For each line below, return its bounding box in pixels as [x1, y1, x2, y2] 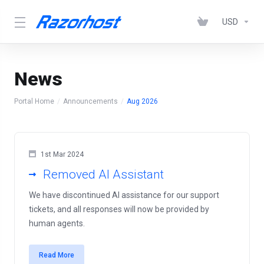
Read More [39, 251, 74, 259]
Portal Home [14, 97, 54, 105]
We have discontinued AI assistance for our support [29, 190, 219, 200]
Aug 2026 [127, 97, 158, 105]
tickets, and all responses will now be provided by [29, 204, 209, 214]
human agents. [29, 219, 85, 228]
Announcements [63, 97, 118, 105]
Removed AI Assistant [43, 167, 164, 181]
